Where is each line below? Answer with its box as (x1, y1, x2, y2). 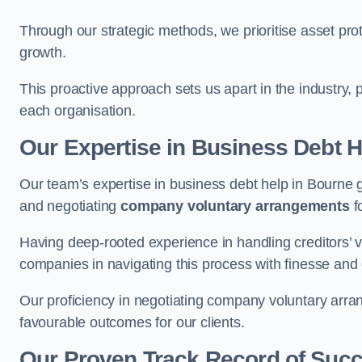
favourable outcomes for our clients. (19, 314, 245, 330)
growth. (19, 44, 66, 61)
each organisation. (19, 103, 136, 119)
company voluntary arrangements (120, 198, 350, 214)
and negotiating (19, 198, 121, 214)
